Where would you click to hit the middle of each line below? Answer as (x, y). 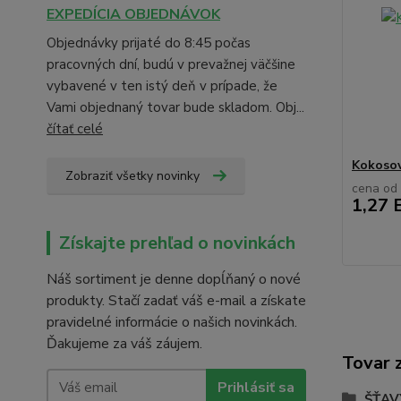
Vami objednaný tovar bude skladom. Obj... (175, 107)
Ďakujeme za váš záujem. (124, 344)
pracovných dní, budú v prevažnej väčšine (171, 64)
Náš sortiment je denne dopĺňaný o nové (174, 279)
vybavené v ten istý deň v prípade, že (162, 86)
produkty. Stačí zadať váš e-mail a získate (176, 301)
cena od (374, 188)
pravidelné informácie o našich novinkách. (172, 322)
